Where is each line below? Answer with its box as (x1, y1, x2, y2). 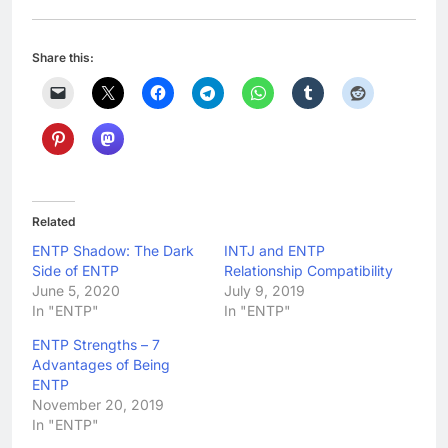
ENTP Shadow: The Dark (32, 241, 194, 259)
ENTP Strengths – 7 (32, 335, 160, 353)
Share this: (32, 49, 94, 65)
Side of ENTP (32, 261, 119, 279)
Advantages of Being (32, 355, 170, 373)
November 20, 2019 (32, 395, 164, 413)
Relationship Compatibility (224, 261, 393, 279)
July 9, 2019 (224, 281, 305, 299)
